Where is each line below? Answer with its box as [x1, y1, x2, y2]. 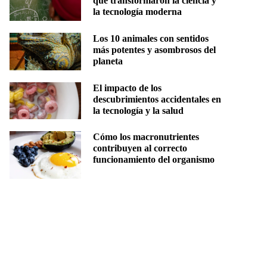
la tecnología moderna [93, 7, 182, 17]
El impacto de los [93, 82, 162, 93]
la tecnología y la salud [93, 105, 184, 116]
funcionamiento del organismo [93, 154, 215, 165]
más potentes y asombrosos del [93, 45, 216, 55]
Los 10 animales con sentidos [93, 33, 209, 44]
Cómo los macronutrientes [93, 132, 199, 142]
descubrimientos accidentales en [93, 94, 221, 104]
